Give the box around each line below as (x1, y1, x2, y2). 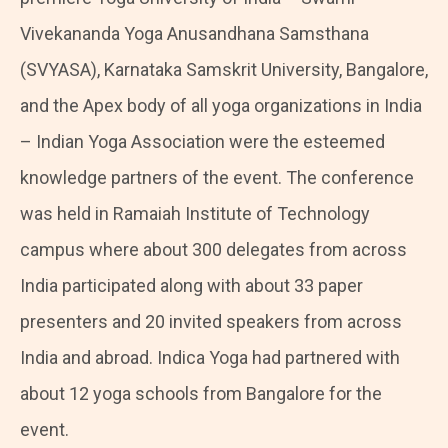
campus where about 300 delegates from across (20, 238, 407, 260)
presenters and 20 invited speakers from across (20, 310, 402, 332)
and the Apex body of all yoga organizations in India (20, 94, 422, 116)
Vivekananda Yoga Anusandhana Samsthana (20, 22, 369, 44)
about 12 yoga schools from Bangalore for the (20, 382, 382, 404)
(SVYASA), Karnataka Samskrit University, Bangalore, (20, 58, 428, 80)
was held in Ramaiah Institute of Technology (20, 202, 370, 224)
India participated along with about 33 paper (20, 274, 363, 296)
